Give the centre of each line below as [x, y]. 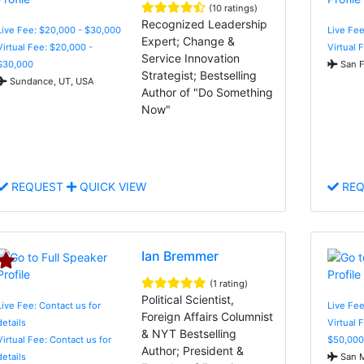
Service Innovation [191, 58]
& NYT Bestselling [189, 333]
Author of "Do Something [208, 92]
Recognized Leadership [205, 24]
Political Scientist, [188, 299]
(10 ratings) [234, 8]
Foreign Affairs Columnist [208, 316]
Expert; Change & [188, 41]
